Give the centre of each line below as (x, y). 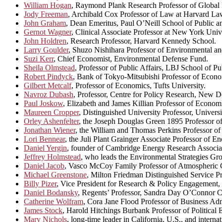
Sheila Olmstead (49, 68)
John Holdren (45, 41)
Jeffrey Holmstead (52, 157)
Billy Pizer (40, 184)
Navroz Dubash (49, 95)
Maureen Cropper (51, 112)
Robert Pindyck (48, 77)
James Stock (43, 211)
